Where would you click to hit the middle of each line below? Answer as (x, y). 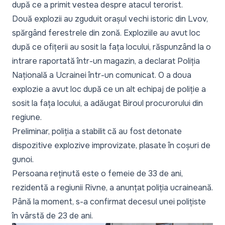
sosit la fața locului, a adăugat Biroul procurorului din (107, 103)
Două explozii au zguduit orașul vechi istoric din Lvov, (110, 19)
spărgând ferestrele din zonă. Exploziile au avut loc (106, 33)
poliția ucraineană (179, 188)
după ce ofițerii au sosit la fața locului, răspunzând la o (111, 47)
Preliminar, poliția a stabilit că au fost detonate (97, 131)
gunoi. (23, 159)
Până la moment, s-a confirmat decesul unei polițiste (109, 202)
